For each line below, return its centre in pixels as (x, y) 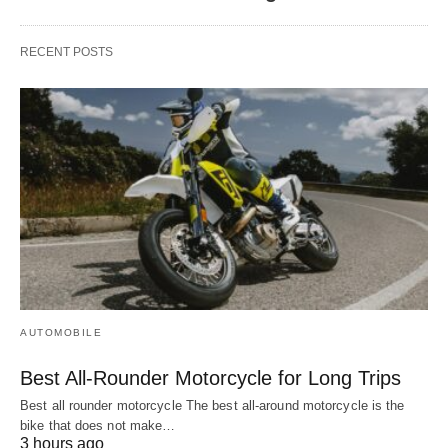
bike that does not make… (98, 425)
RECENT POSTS (66, 52)
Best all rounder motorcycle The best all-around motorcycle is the (212, 405)
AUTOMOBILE (61, 332)
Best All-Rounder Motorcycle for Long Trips (210, 377)
